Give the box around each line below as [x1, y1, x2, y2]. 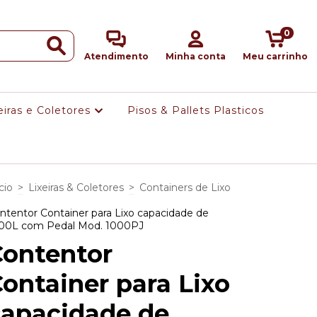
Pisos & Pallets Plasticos [127, 104, 264, 117]
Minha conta [166, 51, 226, 62]
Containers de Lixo [139, 181, 231, 194]
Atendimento [83, 51, 149, 62]
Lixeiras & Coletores [28, 181, 124, 194]
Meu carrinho [242, 51, 308, 62]
